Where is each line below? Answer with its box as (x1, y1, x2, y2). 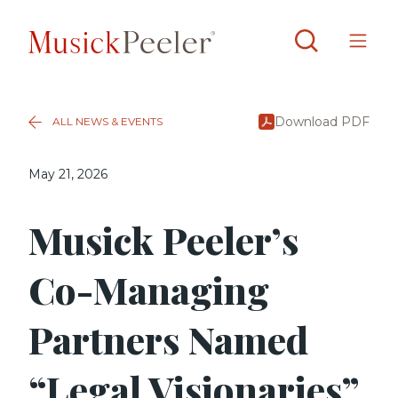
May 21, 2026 (28, 166, 107, 182)
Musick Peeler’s (28, 215, 298, 265)
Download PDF (275, 113, 370, 130)
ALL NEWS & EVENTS (52, 115, 163, 128)
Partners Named (28, 314, 308, 364)
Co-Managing (28, 265, 269, 314)
